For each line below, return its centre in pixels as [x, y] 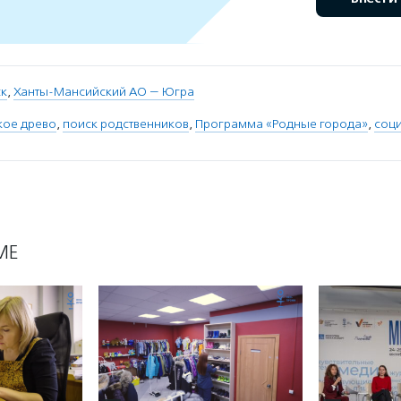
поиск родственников [126, 124]
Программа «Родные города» [282, 124]
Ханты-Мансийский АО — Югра [104, 92]
